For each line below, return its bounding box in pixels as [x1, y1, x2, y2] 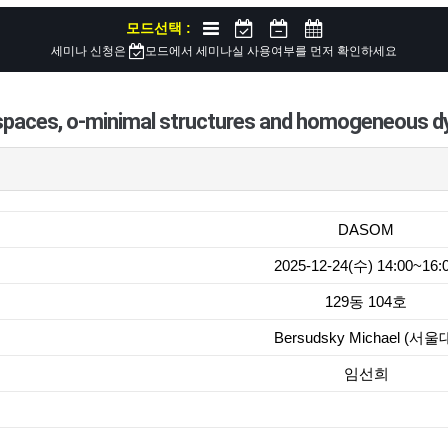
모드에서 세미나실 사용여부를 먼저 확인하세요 [145, 44, 397, 58]
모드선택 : [126, 20, 203, 36]
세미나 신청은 [51, 44, 129, 58]
